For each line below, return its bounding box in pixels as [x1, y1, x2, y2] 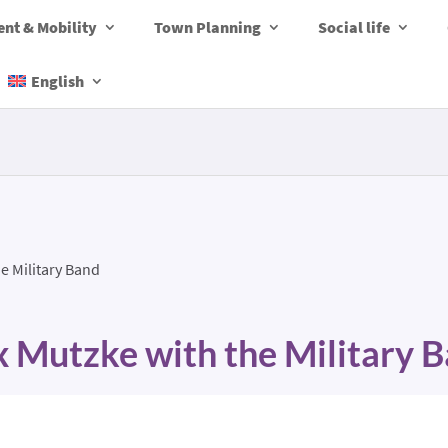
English [30, 71, 84, 91]
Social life [318, 17, 390, 37]
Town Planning [154, 17, 261, 37]
